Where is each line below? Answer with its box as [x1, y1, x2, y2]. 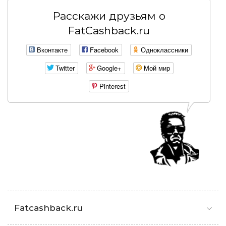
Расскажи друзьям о [52, 10, 165, 22]
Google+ [96, 63, 122, 73]
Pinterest [99, 81, 126, 91]
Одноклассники [141, 45, 188, 55]
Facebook [90, 45, 119, 55]
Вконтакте [37, 45, 68, 55]
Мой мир [143, 63, 170, 73]
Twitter [55, 63, 75, 73]
